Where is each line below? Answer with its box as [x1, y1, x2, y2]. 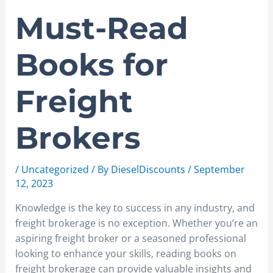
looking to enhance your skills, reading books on [15, 247, 236, 260]
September [193, 163, 245, 176]
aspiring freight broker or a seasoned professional [15, 232, 246, 245]
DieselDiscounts [110, 163, 188, 176]
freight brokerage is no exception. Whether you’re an [15, 216, 258, 230]
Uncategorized [21, 163, 89, 176]
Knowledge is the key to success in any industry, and [15, 201, 255, 214]
